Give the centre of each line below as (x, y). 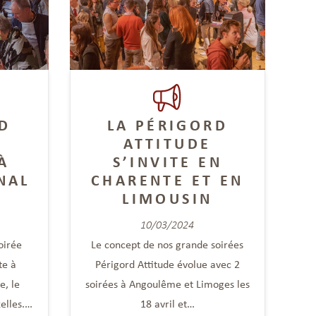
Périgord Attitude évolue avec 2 (167, 264)
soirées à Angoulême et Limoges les (167, 284)
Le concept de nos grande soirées (168, 244)
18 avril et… (167, 303)
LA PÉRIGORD (167, 124)
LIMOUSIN (168, 198)
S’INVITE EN (167, 161)
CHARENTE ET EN (167, 180)
